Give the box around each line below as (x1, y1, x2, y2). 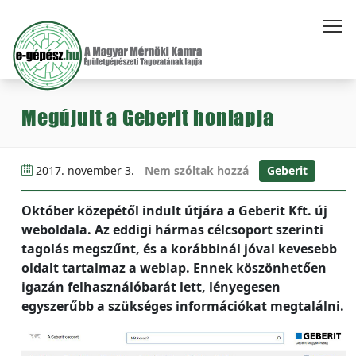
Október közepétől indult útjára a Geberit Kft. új (21, 202, 327, 219)
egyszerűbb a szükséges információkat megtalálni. (21, 297, 344, 315)
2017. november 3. (33, 163, 137, 178)
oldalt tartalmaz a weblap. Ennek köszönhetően (21, 259, 327, 277)
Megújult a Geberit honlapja (21, 105, 274, 130)
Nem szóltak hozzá (145, 163, 249, 178)
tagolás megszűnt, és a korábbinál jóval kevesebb (21, 240, 337, 257)
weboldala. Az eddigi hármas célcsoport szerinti (21, 221, 323, 238)
